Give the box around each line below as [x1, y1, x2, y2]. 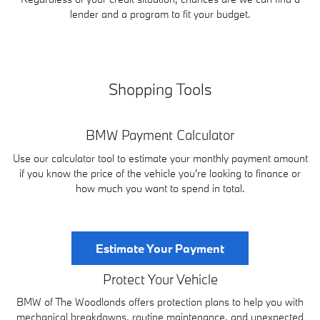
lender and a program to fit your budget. [69, 6, 251, 21]
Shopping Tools [108, 78, 212, 99]
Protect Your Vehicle [102, 270, 218, 288]
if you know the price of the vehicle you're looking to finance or [19, 166, 301, 180]
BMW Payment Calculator [86, 126, 234, 144]
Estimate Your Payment [96, 240, 224, 256]
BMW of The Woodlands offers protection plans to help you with [16, 295, 304, 309]
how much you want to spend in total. [75, 181, 245, 195]
